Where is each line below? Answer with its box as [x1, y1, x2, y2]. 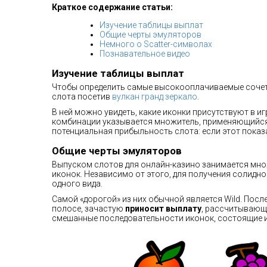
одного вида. [52, 179, 103, 188]
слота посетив [52, 92, 112, 101]
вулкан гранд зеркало [112, 92, 197, 101]
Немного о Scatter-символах [100, 39, 212, 49]
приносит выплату [125, 204, 201, 213]
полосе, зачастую [52, 204, 125, 213]
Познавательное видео [100, 49, 190, 58]
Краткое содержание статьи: [52, 2, 173, 12]
